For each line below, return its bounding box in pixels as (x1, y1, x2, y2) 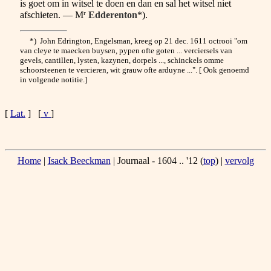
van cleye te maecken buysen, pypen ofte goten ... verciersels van (20, 46, 232, 56)
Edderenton (88, 10, 137, 21)
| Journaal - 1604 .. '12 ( (110, 155, 203, 166)
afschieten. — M (20, 10, 83, 21)
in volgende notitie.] (20, 75, 87, 85)
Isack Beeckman (47, 155, 111, 166)
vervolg (224, 155, 254, 166)
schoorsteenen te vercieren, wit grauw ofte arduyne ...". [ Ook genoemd (20, 65, 249, 75)
